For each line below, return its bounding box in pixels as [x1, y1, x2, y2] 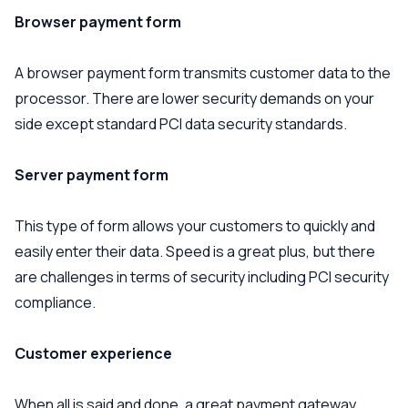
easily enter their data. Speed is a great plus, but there [15, 241, 375, 261]
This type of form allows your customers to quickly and [15, 216, 375, 236]
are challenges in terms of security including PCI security [15, 267, 389, 287]
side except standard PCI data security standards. [15, 114, 347, 134]
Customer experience [15, 343, 172, 363]
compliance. [15, 292, 96, 312]
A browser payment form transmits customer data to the [15, 63, 391, 83]
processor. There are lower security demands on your [15, 88, 374, 108]
